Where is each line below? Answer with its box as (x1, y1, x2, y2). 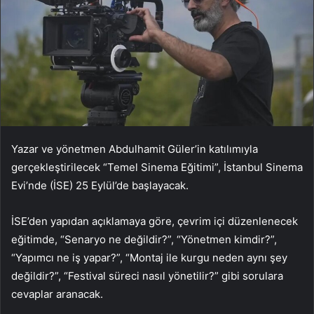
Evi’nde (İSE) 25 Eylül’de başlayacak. (11, 179, 189, 193)
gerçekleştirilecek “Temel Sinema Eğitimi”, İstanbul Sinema (11, 161, 303, 175)
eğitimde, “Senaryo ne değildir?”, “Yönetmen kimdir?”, (11, 233, 277, 247)
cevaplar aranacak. (11, 287, 103, 301)
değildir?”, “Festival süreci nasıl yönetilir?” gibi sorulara (11, 269, 283, 283)
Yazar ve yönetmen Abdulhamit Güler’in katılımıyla (11, 142, 258, 156)
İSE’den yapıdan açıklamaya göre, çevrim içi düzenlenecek (11, 214, 298, 228)
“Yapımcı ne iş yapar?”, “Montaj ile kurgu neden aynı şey (11, 251, 287, 265)
